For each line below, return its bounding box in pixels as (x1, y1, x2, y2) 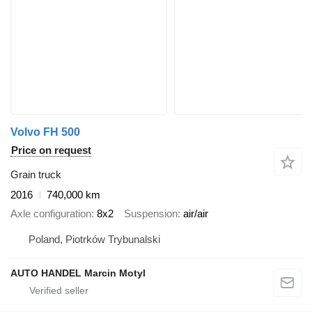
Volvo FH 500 (10, 126, 80, 138)
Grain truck (10, 169, 61, 180)
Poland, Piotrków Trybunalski (29, 233, 160, 245)
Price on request (11, 144, 91, 156)
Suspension (124, 207, 178, 219)
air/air (183, 207, 208, 219)
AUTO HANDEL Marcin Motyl (10, 267, 146, 279)
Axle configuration (10, 207, 91, 219)
